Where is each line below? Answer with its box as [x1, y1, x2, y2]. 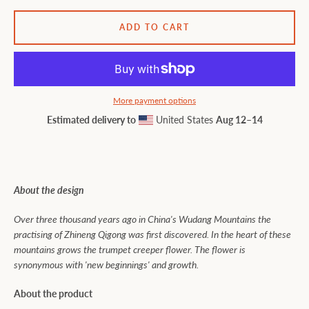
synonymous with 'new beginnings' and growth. [14, 259, 199, 270]
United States [152, 114, 216, 126]
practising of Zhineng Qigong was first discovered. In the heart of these [14, 228, 291, 240]
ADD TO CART [119, 22, 190, 32]
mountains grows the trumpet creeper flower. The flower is [14, 243, 246, 255]
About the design [14, 184, 84, 196]
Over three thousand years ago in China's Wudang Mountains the [14, 213, 271, 225]
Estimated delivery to [46, 114, 136, 126]
